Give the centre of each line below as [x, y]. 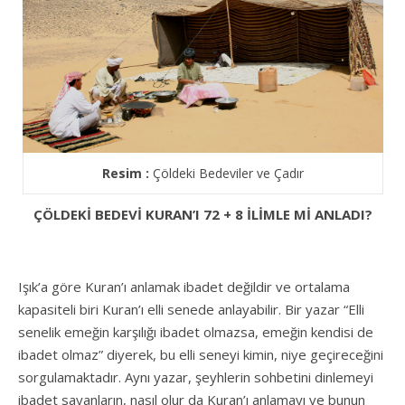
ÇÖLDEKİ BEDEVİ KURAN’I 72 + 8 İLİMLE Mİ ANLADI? [202, 215]
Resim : [125, 174]
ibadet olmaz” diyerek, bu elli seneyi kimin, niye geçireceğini [201, 355]
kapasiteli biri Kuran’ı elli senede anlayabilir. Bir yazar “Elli [191, 310]
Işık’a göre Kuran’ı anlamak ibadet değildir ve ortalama [184, 287]
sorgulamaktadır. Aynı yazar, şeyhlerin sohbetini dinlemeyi [196, 377]
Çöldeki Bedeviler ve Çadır [226, 174]
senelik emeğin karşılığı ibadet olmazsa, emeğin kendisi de [196, 332]
